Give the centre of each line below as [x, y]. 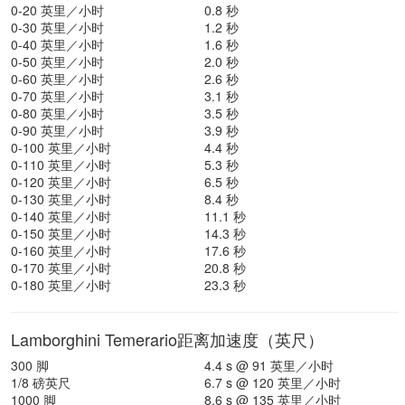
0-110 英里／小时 [61, 165]
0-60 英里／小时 [57, 79]
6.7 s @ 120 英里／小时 [273, 382]
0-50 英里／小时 [57, 61]
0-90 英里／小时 [57, 130]
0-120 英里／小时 [61, 182]
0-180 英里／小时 [61, 285]
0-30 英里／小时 [57, 27]
